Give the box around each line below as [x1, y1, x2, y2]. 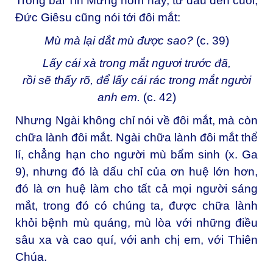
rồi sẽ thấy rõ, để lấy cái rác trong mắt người [22, 74, 251, 87]
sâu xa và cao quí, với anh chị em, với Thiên [15, 233, 258, 247]
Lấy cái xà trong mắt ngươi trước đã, [42, 57, 231, 70]
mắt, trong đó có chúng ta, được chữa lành [15, 199, 258, 213]
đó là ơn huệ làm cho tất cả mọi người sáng [15, 182, 258, 196]
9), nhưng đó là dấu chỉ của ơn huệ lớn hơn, [15, 165, 258, 179]
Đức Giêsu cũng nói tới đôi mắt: [15, 10, 180, 24]
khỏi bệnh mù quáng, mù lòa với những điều [15, 216, 258, 230]
